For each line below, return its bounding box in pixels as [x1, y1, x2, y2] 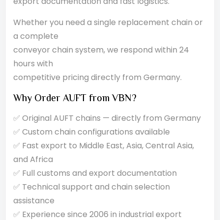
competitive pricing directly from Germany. [13, 72, 182, 83]
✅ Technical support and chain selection [13, 181, 170, 192]
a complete [13, 30, 58, 42]
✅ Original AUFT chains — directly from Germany [13, 112, 201, 124]
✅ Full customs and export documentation [13, 167, 177, 179]
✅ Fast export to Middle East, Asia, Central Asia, [13, 140, 194, 151]
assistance [13, 195, 55, 206]
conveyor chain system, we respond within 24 [13, 44, 189, 55]
